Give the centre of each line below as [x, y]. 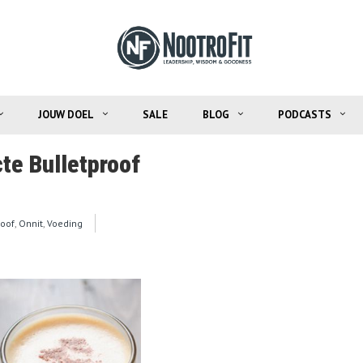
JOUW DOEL [66, 114]
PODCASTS [304, 114]
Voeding [65, 223]
